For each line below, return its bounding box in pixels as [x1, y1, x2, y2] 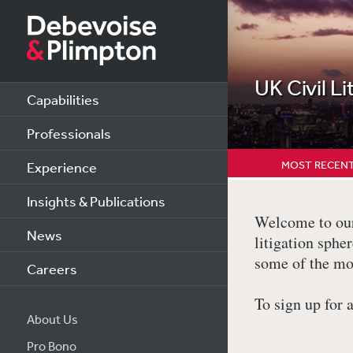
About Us [26, 311, 78, 327]
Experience [26, 158, 97, 176]
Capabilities [26, 91, 99, 108]
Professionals [26, 124, 111, 142]
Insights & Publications [26, 192, 165, 210]
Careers [26, 260, 77, 277]
